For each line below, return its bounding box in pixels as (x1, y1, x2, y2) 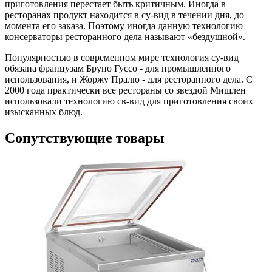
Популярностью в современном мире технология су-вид (5, 52, 239, 63)
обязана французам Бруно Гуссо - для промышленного (5, 63, 231, 74)
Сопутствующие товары (5, 130, 165, 146)
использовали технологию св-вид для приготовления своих (5, 96, 253, 107)
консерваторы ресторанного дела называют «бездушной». (5, 32, 245, 42)
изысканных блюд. (5, 107, 83, 118)
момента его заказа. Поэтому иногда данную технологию (5, 21, 243, 32)
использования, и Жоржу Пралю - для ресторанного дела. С (5, 74, 253, 85)
